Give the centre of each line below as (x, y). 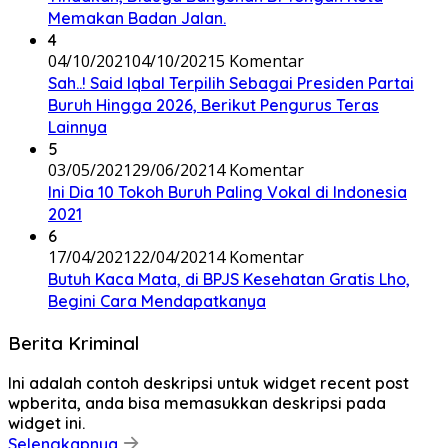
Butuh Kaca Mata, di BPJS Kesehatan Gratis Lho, (229, 278)
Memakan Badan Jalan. (137, 17)
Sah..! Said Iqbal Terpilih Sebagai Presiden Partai (231, 82)
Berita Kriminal (73, 342)
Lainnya (77, 126)
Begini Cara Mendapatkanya (157, 300)
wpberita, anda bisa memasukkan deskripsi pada (197, 403)
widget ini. (46, 423)
